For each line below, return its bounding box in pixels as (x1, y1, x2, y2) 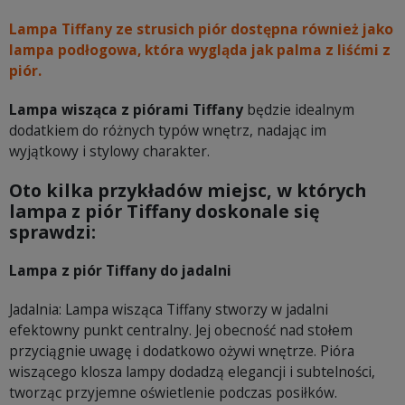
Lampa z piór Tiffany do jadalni (9, 260, 231, 280)
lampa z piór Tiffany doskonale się (9, 199, 320, 223)
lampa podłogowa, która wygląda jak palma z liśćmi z (9, 40, 391, 60)
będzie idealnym (243, 99, 354, 119)
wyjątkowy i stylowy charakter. (9, 141, 210, 161)
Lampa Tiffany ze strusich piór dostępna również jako (9, 19, 393, 39)
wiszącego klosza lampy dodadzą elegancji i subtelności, (9, 362, 375, 381)
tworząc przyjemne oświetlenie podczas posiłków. (9, 382, 337, 402)
